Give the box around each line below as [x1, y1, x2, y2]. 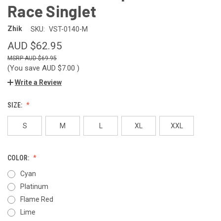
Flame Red [20, 195, 53, 203]
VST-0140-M [48, 25, 88, 33]
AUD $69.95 [25, 54, 57, 62]
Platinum [20, 182, 48, 190]
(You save [7, 63, 40, 73]
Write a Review [15, 78, 62, 86]
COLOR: [7, 153, 31, 162]
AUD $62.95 [7, 39, 62, 52]
